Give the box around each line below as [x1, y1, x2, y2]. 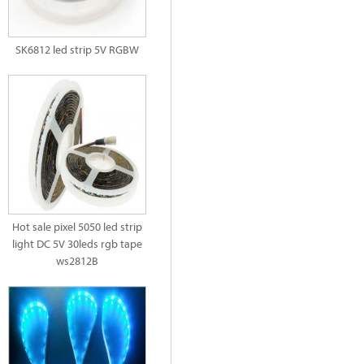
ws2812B [56, 253, 98, 268]
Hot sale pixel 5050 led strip [12, 219, 142, 234]
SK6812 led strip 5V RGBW [15, 42, 139, 57]
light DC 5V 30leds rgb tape [12, 236, 142, 251]
